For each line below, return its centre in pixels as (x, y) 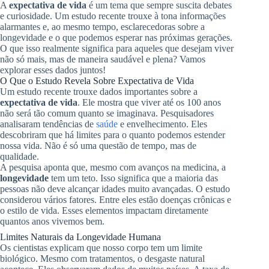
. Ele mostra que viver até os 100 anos (149, 102)
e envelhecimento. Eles (162, 124)
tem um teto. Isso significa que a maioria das (133, 178)
